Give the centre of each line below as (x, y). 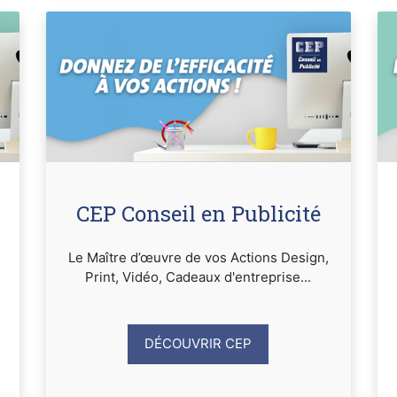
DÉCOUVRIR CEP (198, 344)
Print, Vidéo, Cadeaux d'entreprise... (198, 276)
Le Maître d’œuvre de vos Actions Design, (198, 257)
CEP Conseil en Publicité (198, 213)
